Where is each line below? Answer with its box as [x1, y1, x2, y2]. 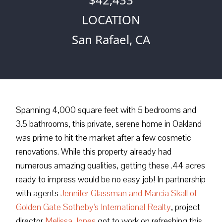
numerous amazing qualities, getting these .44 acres [16, 160, 205, 171]
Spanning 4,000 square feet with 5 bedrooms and [16, 104, 196, 115]
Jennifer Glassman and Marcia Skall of [60, 187, 197, 199]
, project [171, 201, 200, 213]
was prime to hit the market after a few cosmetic [16, 132, 191, 143]
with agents [16, 187, 60, 199]
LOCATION [82, 11, 140, 28]
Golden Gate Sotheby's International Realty [16, 201, 171, 213]
